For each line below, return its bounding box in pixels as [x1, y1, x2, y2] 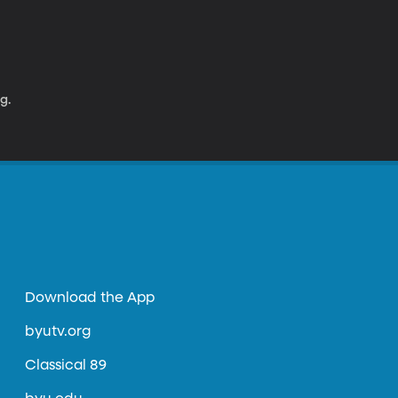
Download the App [25, 291, 155, 306]
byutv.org [25, 325, 92, 339]
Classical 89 [25, 359, 107, 373]
